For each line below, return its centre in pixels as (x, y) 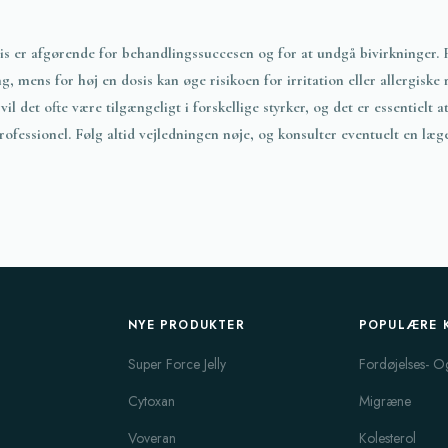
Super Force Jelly (177, 364)
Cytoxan (152, 401)
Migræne (384, 401)
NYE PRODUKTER (186, 325)
